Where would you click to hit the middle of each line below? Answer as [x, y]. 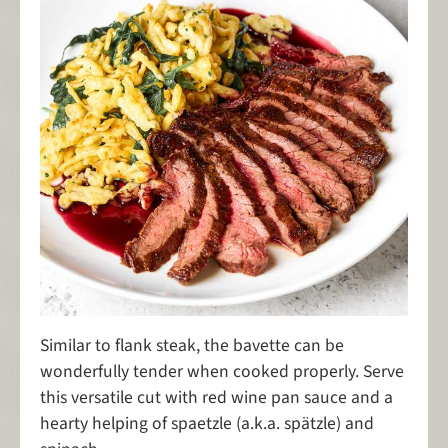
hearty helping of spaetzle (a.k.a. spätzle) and [207, 424]
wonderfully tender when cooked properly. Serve [222, 372]
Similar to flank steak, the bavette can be [192, 346]
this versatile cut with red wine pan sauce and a [216, 398]
